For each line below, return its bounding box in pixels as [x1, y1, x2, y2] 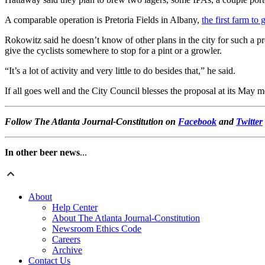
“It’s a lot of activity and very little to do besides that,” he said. [5, 66, 235, 76]
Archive [52, 245, 82, 256]
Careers [52, 234, 80, 245]
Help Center [52, 202, 98, 213]
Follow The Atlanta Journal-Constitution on [5, 117, 178, 127]
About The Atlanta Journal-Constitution [52, 213, 200, 224]
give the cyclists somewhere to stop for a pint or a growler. [5, 46, 222, 56]
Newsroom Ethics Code [52, 224, 141, 234]
